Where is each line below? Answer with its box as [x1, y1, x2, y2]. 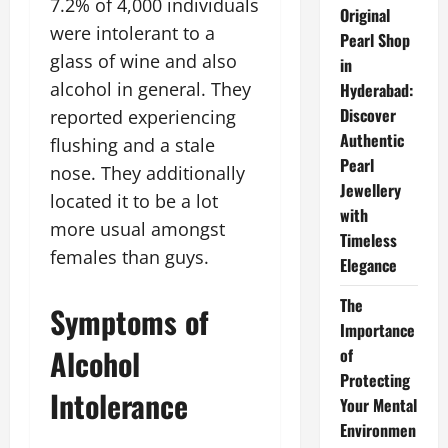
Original [339, 3, 390, 27]
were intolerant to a [50, 21, 215, 45]
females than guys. [50, 245, 209, 269]
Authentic [339, 128, 404, 152]
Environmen [339, 418, 416, 442]
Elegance [339, 253, 397, 277]
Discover [339, 103, 396, 127]
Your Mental [339, 393, 417, 417]
